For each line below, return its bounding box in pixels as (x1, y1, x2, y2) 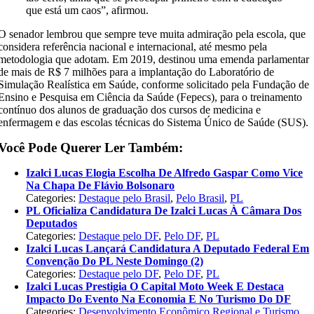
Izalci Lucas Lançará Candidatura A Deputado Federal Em (26, 243, 310, 254)
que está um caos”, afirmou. (26, 4, 149, 16)
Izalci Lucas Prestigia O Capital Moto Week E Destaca (26, 280, 285, 292)
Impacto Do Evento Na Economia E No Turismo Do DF (26, 293, 292, 305)
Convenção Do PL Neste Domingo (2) (26, 255, 204, 267)
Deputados (26, 217, 78, 229)
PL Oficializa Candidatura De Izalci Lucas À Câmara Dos (26, 205, 302, 217)
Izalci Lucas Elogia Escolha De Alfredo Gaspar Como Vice (26, 167, 303, 179)
